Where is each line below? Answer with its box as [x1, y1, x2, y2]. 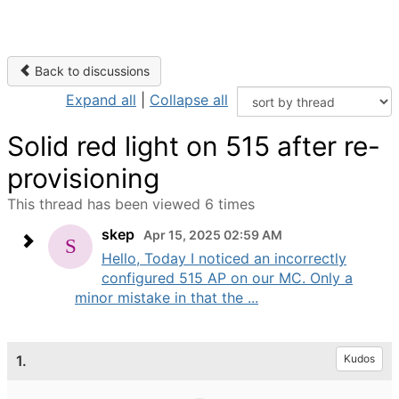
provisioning [7, 162, 159, 194]
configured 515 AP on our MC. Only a [102, 269, 353, 287]
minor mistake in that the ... [75, 289, 258, 306]
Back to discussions [31, 63, 150, 78]
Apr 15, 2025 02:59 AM [143, 227, 282, 242]
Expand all [66, 91, 136, 109]
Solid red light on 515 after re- [7, 130, 380, 162]
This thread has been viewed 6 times [7, 195, 255, 213]
